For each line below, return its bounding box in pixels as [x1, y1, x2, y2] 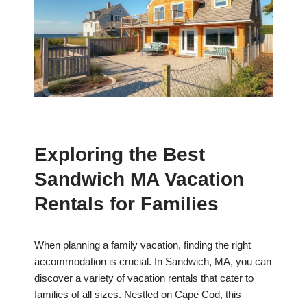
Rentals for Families [34, 193, 219, 215]
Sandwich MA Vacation [34, 169, 244, 191]
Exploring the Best [34, 144, 205, 166]
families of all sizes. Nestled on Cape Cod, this [34, 288, 241, 301]
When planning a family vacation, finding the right [34, 239, 251, 251]
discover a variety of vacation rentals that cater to [34, 272, 254, 284]
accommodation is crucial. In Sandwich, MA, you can [34, 256, 271, 268]
